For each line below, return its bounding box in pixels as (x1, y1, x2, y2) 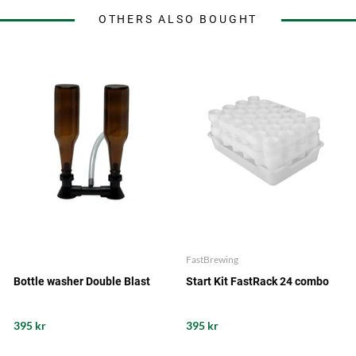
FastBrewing (185, 253, 238, 266)
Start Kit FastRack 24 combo (185, 275, 329, 288)
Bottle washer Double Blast (14, 275, 151, 288)
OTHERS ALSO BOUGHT (98, 13, 258, 26)
